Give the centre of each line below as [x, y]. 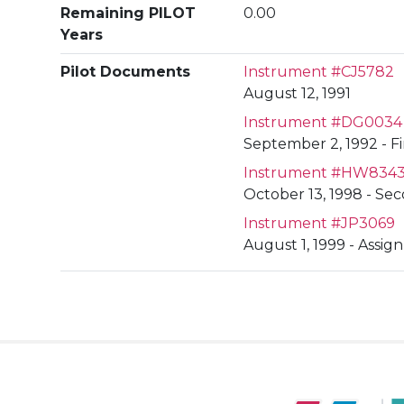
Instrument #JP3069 [320, 223]
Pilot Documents [126, 72]
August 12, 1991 [298, 93]
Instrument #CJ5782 [319, 72]
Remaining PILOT [129, 13]
